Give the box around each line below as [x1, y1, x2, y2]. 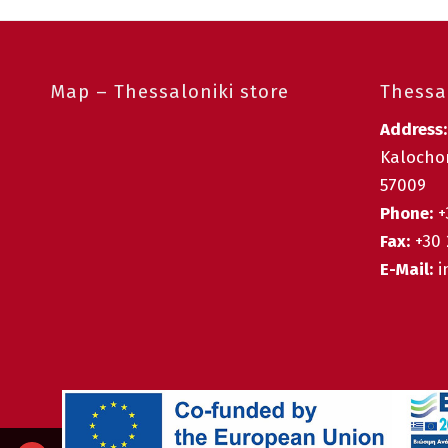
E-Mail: [379, 259, 433, 281]
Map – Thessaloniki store [50, 80, 289, 103]
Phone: [379, 203, 433, 225]
